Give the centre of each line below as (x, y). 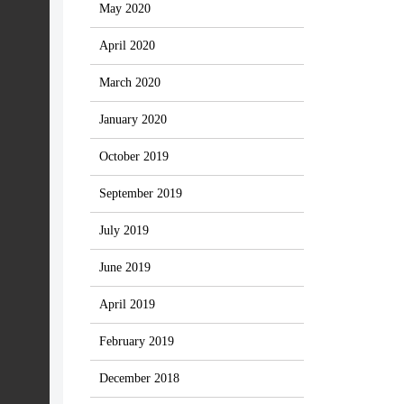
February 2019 (137, 341)
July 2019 (124, 230)
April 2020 (127, 46)
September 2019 (141, 193)
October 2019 (134, 156)
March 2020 (130, 83)
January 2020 (133, 119)
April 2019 (127, 304)
